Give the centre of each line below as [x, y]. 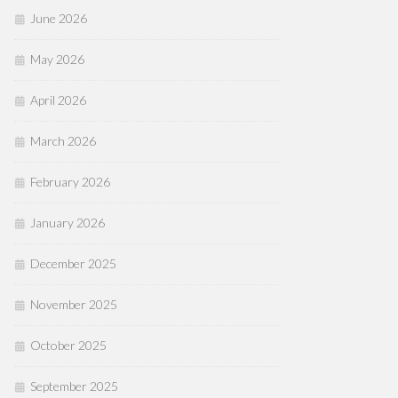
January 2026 [68, 223]
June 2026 [59, 18]
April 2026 [58, 100]
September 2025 [74, 386]
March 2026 [63, 141]
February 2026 [70, 182]
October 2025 [68, 345]
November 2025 [74, 304]
